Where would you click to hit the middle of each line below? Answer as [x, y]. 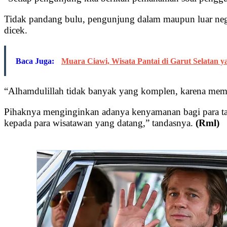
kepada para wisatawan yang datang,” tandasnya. [100, 123]
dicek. [16, 30]
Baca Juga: [36, 61]
